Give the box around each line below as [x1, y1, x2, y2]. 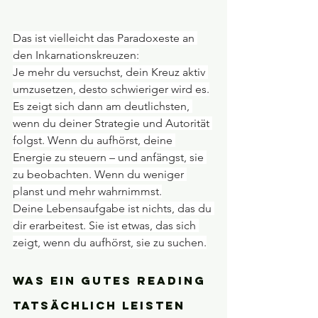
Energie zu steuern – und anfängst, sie [13, 150, 207, 164]
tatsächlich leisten [13, 297, 190, 312]
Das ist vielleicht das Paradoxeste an [13, 31, 197, 45]
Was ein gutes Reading [13, 273, 211, 287]
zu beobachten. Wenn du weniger [13, 167, 187, 181]
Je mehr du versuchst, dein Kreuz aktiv [13, 65, 208, 79]
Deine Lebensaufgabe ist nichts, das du [13, 201, 214, 215]
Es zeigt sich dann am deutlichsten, [13, 99, 192, 113]
